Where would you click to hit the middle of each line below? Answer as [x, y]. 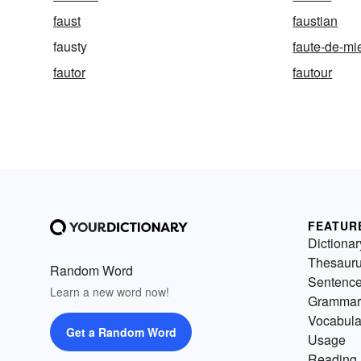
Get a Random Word [121, 332]
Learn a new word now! [110, 292]
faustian [315, 21]
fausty [70, 47]
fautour [313, 73]
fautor [69, 73]
